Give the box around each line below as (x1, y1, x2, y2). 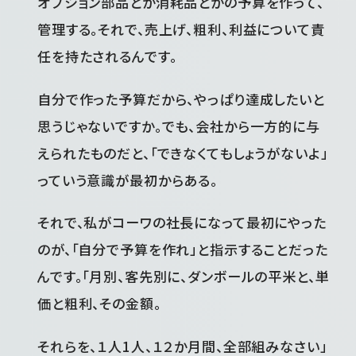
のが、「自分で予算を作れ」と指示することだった (37, 239, 328, 260)
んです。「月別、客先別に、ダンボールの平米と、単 (37, 266, 330, 287)
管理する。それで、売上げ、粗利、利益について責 (37, 19, 325, 40)
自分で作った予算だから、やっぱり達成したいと (37, 88, 325, 109)
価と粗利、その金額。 (37, 293, 161, 314)
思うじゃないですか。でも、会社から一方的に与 (37, 115, 320, 136)
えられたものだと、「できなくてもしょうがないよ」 (37, 142, 328, 163)
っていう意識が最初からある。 (37, 169, 218, 190)
